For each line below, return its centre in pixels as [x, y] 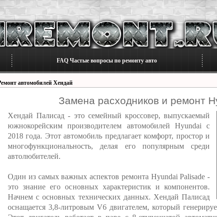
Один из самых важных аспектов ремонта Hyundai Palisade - [109, 177]
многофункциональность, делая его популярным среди [109, 146]
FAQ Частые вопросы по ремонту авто [107, 61]
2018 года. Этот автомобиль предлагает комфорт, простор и [109, 136]
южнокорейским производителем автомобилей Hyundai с [109, 126]
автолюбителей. [34, 156]
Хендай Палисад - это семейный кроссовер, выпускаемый [109, 116]
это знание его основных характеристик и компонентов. [109, 187]
